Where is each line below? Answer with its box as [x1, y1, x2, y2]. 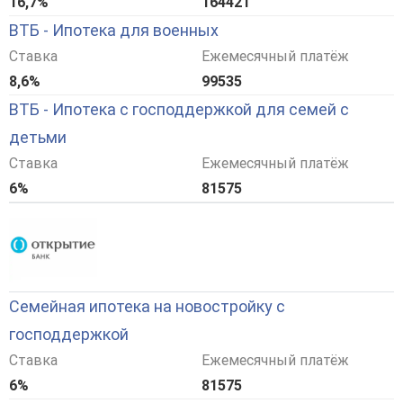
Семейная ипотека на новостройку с [9, 297, 285, 317]
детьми [9, 128, 67, 148]
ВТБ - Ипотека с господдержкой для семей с [9, 100, 349, 120]
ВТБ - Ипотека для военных [9, 21, 219, 40]
